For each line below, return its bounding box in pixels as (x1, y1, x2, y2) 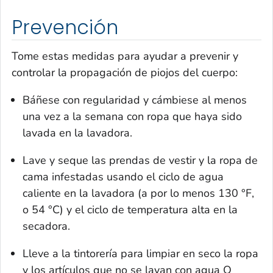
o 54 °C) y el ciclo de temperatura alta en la (23, 202, 238, 218)
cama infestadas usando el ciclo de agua (23, 169, 224, 185)
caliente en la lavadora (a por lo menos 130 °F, (23, 186, 254, 201)
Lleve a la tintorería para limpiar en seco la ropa (23, 246, 258, 261)
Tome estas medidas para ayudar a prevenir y (12, 49, 238, 64)
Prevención (12, 13, 118, 41)
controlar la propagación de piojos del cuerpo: (12, 65, 238, 80)
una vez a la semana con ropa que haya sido (23, 109, 242, 124)
